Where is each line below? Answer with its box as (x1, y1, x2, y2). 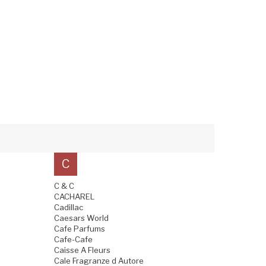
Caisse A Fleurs (54, 245, 110, 255)
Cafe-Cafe (54, 234, 93, 244)
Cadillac (54, 202, 83, 212)
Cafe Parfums (54, 223, 105, 233)
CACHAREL (54, 191, 94, 201)
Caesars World (54, 213, 109, 223)
